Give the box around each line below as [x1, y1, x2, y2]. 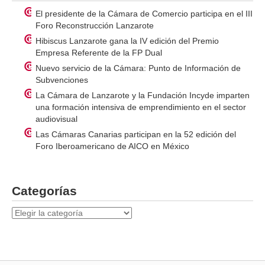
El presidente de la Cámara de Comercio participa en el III [35, 9, 253, 19]
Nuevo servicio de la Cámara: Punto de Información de [35, 63, 241, 73]
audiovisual [35, 114, 77, 124]
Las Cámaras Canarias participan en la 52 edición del [35, 130, 236, 140]
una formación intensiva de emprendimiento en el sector [35, 102, 246, 112]
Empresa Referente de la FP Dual [35, 48, 162, 58]
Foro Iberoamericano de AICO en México [35, 141, 189, 151]
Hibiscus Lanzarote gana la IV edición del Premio [35, 36, 219, 46]
